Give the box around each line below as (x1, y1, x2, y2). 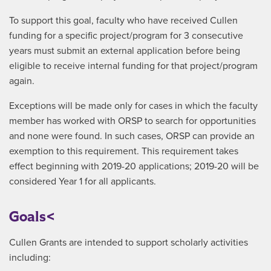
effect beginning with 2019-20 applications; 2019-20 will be (9, 160, 259, 172)
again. (9, 75, 34, 87)
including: (9, 252, 51, 264)
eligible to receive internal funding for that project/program (9, 60, 258, 72)
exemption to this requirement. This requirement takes (9, 145, 238, 157)
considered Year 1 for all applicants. (9, 175, 156, 188)
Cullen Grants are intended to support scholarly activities (9, 237, 248, 249)
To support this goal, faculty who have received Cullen (9, 15, 238, 27)
